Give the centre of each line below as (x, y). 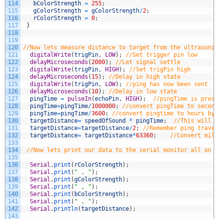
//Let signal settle (148, 62)
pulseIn (79, 99)
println (66, 209)
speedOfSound (105, 121)
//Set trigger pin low (162, 55)
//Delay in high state (144, 77)
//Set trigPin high (160, 70)
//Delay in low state (143, 92)
